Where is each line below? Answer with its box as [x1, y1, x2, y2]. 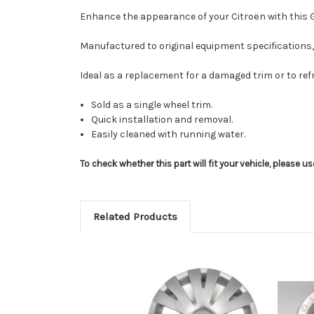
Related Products [93, 210, 177, 224]
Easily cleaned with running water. [91, 128, 246, 141]
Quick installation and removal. [91, 114, 233, 126]
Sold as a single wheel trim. [91, 99, 213, 111]
